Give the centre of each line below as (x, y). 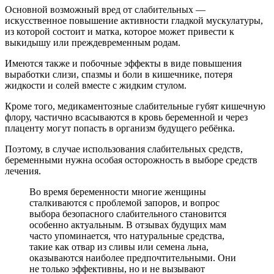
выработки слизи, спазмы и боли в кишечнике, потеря (119, 75)
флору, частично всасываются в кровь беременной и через (126, 117)
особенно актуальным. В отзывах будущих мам (128, 225)
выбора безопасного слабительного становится (128, 214)
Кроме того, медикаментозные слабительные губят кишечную (135, 106)
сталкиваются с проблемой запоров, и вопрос (124, 203)
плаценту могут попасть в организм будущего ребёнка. (120, 128)
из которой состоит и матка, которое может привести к (120, 32)
